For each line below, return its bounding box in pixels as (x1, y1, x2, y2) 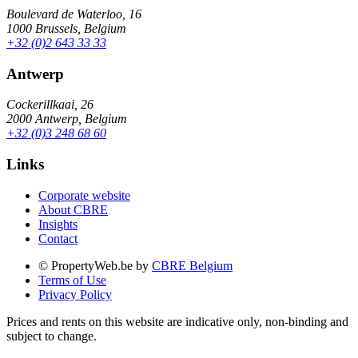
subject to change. (6, 328, 97, 343)
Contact (38, 231, 78, 245)
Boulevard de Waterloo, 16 (6, 6, 141, 21)
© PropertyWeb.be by (38, 258, 152, 272)
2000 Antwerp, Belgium (6, 112, 127, 126)
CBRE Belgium (152, 258, 233, 272)
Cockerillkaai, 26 (6, 97, 93, 112)
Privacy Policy (38, 287, 112, 301)
